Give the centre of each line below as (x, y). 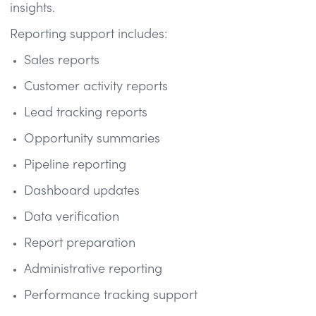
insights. (32, 8)
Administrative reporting (93, 269)
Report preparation (80, 243)
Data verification (72, 217)
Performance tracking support (111, 296)
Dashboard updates (82, 191)
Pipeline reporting (75, 165)
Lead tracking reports (86, 113)
